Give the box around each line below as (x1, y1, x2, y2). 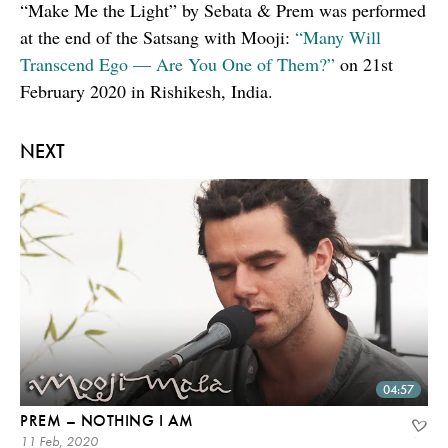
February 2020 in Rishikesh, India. (20, 79, 273, 104)
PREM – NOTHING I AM (20, 409, 194, 431)
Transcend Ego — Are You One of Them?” (20, 52, 335, 77)
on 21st (335, 52, 393, 77)
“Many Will (295, 25, 381, 50)
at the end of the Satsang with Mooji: (20, 25, 295, 50)
